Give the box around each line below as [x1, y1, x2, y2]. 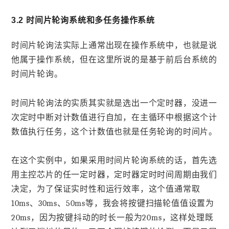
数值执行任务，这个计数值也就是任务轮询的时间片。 [11, 127, 217, 136]
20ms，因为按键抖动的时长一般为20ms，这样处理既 [11, 213, 214, 223]
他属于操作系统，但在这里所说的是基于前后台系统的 [11, 55, 217, 64]
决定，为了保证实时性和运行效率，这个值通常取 [11, 185, 200, 194]
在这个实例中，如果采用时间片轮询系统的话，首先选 [11, 156, 217, 166]
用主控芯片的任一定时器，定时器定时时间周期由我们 [11, 170, 217, 180]
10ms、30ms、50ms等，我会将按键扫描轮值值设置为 [11, 199, 214, 209]
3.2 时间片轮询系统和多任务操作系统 [11, 15, 155, 25]
